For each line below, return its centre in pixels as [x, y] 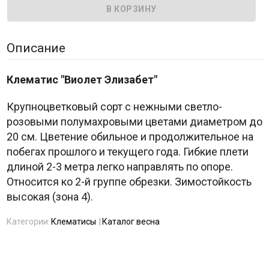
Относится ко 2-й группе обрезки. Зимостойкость [129, 182]
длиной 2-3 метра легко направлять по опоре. [119, 167]
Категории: [28, 222]
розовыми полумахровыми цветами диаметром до [134, 122]
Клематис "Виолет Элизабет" [82, 80]
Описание [36, 48]
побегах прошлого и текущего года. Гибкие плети [127, 152]
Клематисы [73, 222]
